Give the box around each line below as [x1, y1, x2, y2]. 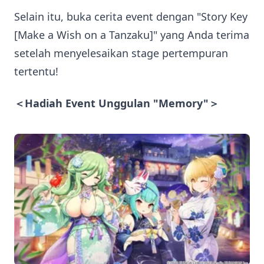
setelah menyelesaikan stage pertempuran [14, 46, 228, 60]
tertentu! [14, 64, 58, 78]
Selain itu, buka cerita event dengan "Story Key [14, 9, 247, 24]
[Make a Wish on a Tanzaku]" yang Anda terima [14, 28, 249, 42]
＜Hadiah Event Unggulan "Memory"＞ [14, 95, 219, 110]
